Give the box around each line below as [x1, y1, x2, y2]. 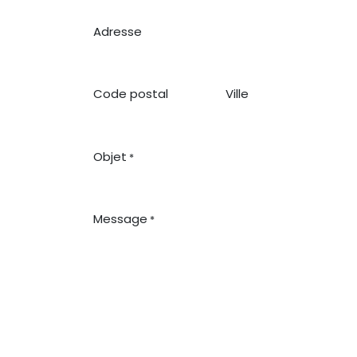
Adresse [93, 22, 142, 40]
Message [93, 210, 147, 227]
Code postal [93, 85, 168, 103]
